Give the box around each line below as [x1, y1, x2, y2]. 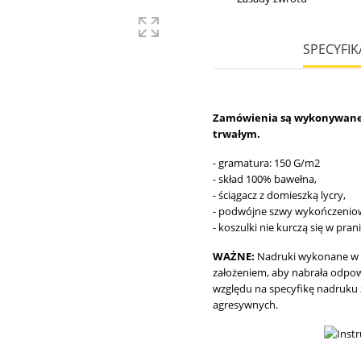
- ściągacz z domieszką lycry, [213, 188, 346, 202]
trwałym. [213, 127, 260, 141]
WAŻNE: [213, 249, 257, 263]
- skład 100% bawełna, [213, 172, 317, 186]
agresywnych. [213, 297, 280, 312]
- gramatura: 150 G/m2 [213, 156, 320, 170]
